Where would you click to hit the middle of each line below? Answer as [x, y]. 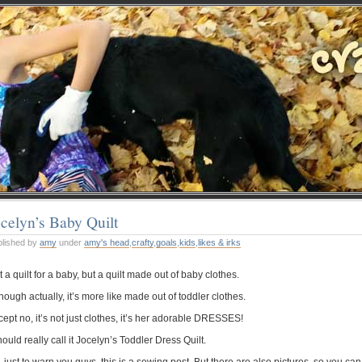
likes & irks [219, 242]
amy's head [107, 242]
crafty [143, 242]
